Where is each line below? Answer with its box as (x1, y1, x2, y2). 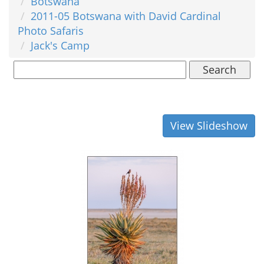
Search (203, 62, 237, 77)
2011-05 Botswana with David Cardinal (31, 8, 221, 23)
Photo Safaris (18, 23, 84, 38)
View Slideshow (170, 118, 247, 133)
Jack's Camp (31, 38, 90, 52)
